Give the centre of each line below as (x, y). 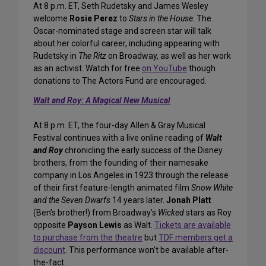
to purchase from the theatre (88, 238)
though (201, 69)
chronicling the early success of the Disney (143, 151)
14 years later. (138, 200)
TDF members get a (196, 238)
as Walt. (138, 225)
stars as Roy (208, 213)
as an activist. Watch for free (88, 69)
